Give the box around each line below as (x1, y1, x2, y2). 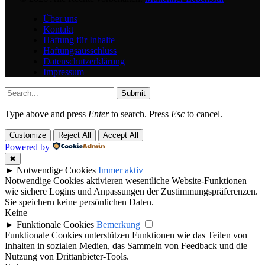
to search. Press (109, 109, 171, 119)
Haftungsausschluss (43, 46, 117, 56)
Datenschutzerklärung (43, 56, 125, 67)
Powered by (5, 142, 50, 153)
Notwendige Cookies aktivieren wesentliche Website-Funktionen (5, 176, 247, 186)
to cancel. (185, 109, 222, 119)
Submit (121, 89, 146, 98)
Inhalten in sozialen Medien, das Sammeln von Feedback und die (5, 241, 247, 251)
